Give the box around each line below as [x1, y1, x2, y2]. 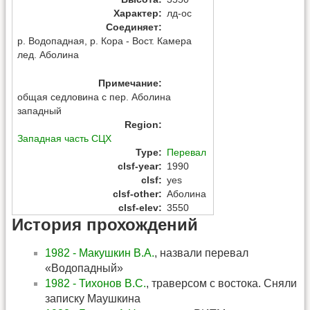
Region [125, 118, 158, 130]
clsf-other [113, 188, 158, 199]
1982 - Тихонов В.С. [45, 277, 146, 289]
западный [17, 104, 62, 116]
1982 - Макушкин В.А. [45, 246, 154, 259]
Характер [113, 8, 158, 19]
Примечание [98, 77, 158, 89]
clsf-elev [118, 201, 158, 213]
